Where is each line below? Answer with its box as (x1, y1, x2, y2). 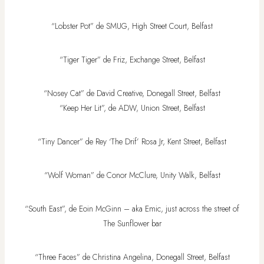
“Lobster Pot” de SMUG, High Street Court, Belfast (51, 20, 213, 32)
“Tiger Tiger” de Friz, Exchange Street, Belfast (59, 54, 205, 66)
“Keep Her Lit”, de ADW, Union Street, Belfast (59, 102, 205, 114)
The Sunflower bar (103, 217, 161, 230)
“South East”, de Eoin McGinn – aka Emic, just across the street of (25, 203, 239, 215)
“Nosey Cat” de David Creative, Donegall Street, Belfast (44, 87, 220, 100)
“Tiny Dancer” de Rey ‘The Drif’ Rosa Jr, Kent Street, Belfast (38, 136, 226, 148)
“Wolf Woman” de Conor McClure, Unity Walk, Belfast (44, 169, 220, 181)
